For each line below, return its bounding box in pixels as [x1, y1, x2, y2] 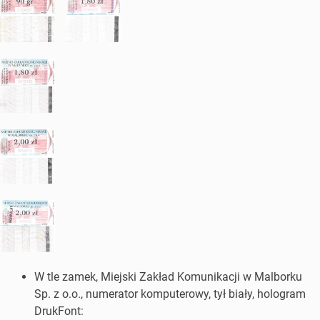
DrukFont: [34, 304, 84, 319]
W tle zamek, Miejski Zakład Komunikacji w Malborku [34, 270, 302, 284]
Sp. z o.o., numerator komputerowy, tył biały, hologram [34, 287, 306, 301]
